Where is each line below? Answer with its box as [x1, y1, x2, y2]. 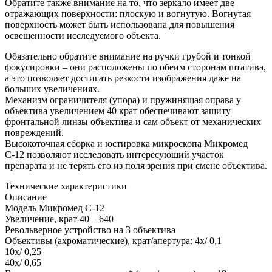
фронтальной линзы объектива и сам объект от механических [5, 116, 261, 127]
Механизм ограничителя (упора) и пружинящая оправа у [5, 94, 241, 105]
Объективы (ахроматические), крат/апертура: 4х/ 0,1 [5, 235, 222, 246]
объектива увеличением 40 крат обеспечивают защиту [5, 105, 231, 116]
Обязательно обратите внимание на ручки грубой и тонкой [5, 50, 251, 61]
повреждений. [5, 127, 64, 138]
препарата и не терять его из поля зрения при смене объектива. [5, 160, 267, 171]
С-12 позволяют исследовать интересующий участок [5, 149, 224, 160]
